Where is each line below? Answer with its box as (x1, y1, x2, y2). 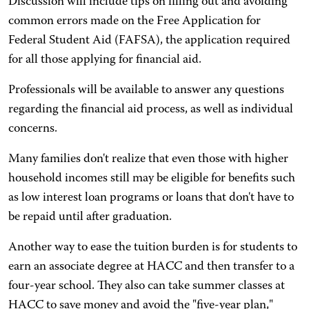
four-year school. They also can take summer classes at (8, 280, 285, 292)
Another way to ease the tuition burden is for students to (8, 241, 297, 254)
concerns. (8, 123, 57, 135)
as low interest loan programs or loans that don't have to (8, 192, 294, 204)
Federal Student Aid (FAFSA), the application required (8, 34, 290, 47)
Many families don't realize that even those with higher (8, 153, 288, 166)
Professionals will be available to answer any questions (8, 84, 284, 97)
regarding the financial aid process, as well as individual (8, 103, 293, 116)
